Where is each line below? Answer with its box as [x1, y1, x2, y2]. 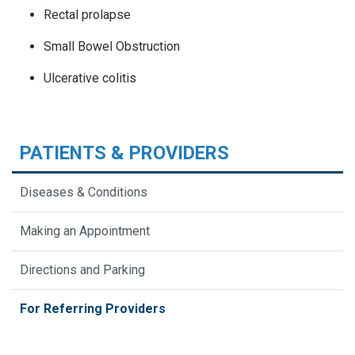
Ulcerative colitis [44, 71, 136, 86]
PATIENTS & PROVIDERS [20, 142, 229, 165]
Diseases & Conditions [20, 185, 147, 200]
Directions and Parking [20, 262, 145, 278]
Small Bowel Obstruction [44, 39, 180, 55]
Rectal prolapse [44, 7, 131, 23]
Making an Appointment [20, 223, 150, 239]
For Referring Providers [20, 301, 166, 317]
